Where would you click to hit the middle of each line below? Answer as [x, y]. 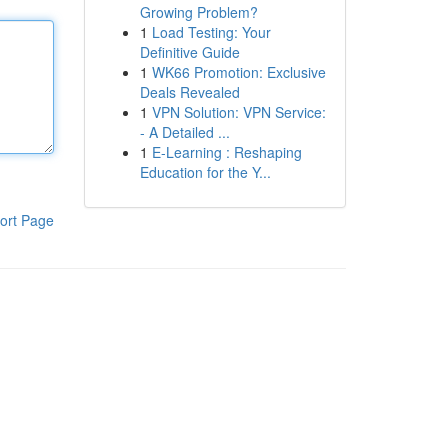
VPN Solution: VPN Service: [238, 112]
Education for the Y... [205, 172]
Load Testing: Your [211, 32]
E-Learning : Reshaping [226, 152]
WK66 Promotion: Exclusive [238, 72]
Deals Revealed [189, 92]
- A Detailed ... [184, 132]
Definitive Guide [189, 52]
